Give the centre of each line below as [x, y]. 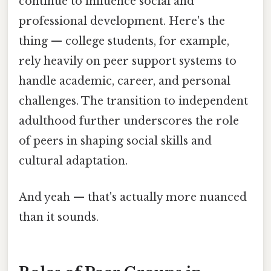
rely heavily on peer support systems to [128, 61]
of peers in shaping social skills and [115, 141]
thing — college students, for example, [124, 41]
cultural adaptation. [73, 161]
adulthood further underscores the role [129, 121]
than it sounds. [59, 217]
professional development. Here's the [122, 21]
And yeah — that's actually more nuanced [133, 197]
